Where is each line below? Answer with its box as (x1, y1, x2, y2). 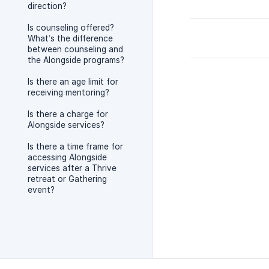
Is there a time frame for (28, 142, 123, 151)
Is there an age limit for (28, 77, 118, 86)
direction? (28, 1, 67, 11)
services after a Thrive (28, 163, 116, 173)
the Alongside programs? (28, 55, 124, 65)
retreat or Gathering (28, 174, 107, 184)
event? (28, 185, 55, 195)
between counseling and (28, 44, 123, 54)
